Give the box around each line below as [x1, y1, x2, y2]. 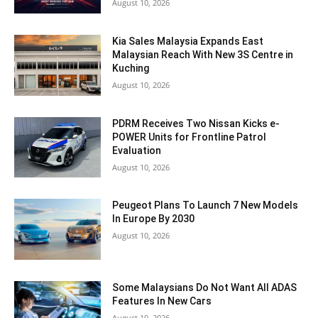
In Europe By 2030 [112, 213, 195, 225]
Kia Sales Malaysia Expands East [112, 35, 264, 47]
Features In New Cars [112, 295, 212, 307]
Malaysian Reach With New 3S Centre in [112, 48, 294, 60]
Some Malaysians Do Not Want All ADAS [112, 281, 297, 293]
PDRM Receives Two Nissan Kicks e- [112, 117, 280, 129]
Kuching [112, 62, 150, 74]
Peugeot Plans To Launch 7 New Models [112, 199, 299, 212]
